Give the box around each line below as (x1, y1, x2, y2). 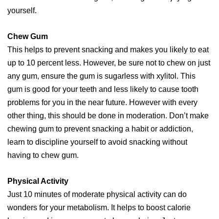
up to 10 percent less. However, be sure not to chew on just (7, 59, 210, 67)
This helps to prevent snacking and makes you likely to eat (7, 45, 209, 54)
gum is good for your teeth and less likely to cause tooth (7, 85, 198, 94)
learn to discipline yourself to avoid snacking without (7, 138, 187, 147)
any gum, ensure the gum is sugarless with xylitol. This (7, 72, 196, 81)
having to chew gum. (7, 151, 79, 160)
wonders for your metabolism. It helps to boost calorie (7, 203, 191, 212)
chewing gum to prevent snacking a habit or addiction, (7, 125, 193, 133)
